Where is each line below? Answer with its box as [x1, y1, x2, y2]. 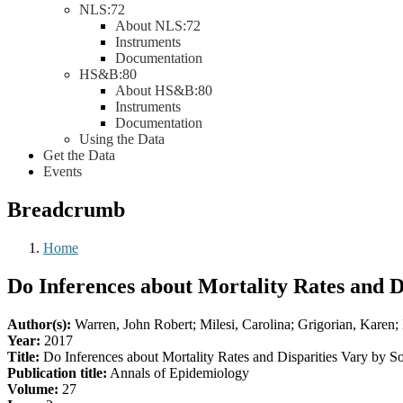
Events [43, 164, 82, 179]
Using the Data [79, 131, 165, 147]
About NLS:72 [115, 18, 201, 33]
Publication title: [7, 364, 107, 381]
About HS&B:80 [115, 83, 212, 98]
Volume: [7, 381, 58, 397]
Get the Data [43, 148, 115, 163]
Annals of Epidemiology [107, 364, 249, 381]
